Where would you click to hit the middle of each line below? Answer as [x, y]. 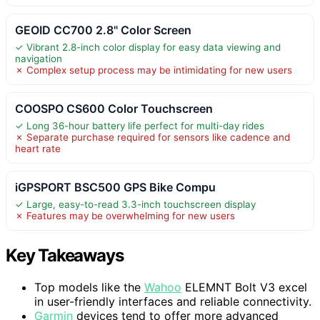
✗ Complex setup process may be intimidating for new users [154, 70]
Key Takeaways [65, 255]
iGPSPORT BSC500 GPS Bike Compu [115, 187]
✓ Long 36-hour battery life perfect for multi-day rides [140, 125]
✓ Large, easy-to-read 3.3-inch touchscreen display [135, 204]
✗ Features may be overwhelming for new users [125, 215]
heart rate [38, 148]
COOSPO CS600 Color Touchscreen [114, 108]
